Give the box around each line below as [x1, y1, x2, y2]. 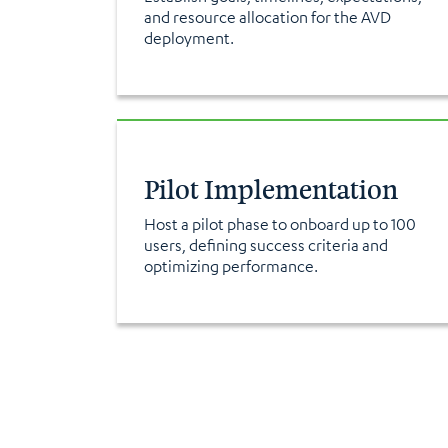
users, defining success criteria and [144, 235, 388, 255]
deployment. [144, 28, 234, 48]
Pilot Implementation [144, 173, 398, 207]
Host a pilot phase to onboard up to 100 [144, 214, 416, 234]
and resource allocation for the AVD [144, 7, 391, 27]
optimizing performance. [144, 256, 318, 276]
